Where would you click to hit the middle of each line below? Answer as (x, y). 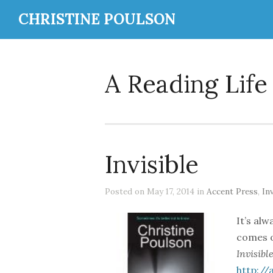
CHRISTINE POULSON (97, 19)
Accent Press (232, 191)
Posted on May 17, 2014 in (156, 191)
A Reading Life (186, 84)
